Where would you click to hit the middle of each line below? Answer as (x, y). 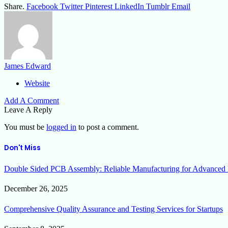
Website (37, 83)
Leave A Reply (28, 109)
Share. (14, 6)
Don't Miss (22, 148)
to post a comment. (108, 127)
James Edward (27, 66)
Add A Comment (32, 100)
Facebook (42, 6)
